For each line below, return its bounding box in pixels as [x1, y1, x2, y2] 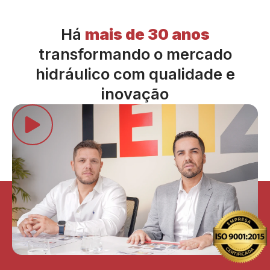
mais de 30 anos [84, 25, 210, 44]
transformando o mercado [38, 45, 232, 64]
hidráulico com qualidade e [35, 64, 235, 84]
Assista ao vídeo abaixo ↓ [73, 104, 197, 117]
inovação [101, 84, 169, 104]
